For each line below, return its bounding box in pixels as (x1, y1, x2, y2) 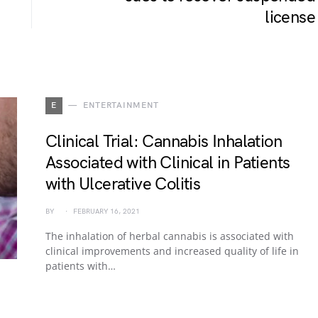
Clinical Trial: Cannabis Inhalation (45, 131, 282, 152)
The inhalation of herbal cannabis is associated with (45, 229, 294, 243)
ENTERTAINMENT (82, 100, 159, 111)
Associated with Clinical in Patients (45, 153, 290, 173)
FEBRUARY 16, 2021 (73, 207, 140, 216)
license (265, 7, 315, 28)
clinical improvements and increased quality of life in (45, 244, 299, 258)
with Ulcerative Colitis (45, 174, 201, 194)
